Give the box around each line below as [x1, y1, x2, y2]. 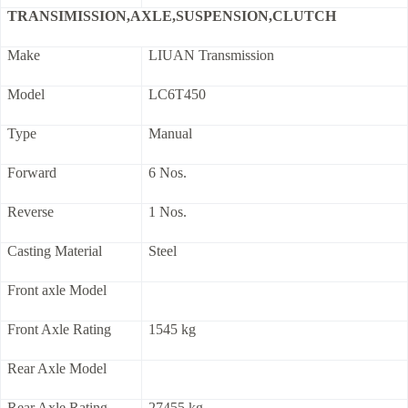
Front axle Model [7, 282, 107, 299]
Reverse [7, 204, 54, 220]
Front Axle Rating [7, 321, 111, 338]
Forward [7, 165, 56, 181]
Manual [148, 126, 192, 142]
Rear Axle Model [7, 361, 107, 377]
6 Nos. [148, 165, 187, 181]
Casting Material [7, 243, 102, 260]
